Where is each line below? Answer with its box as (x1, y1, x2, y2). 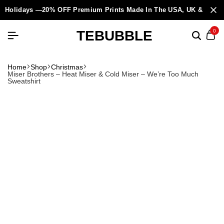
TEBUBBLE (76, 27, 152, 43)
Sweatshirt (7, 76, 40, 85)
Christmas (51, 62, 83, 71)
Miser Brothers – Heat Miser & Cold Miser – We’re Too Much (7, 69, 198, 78)
